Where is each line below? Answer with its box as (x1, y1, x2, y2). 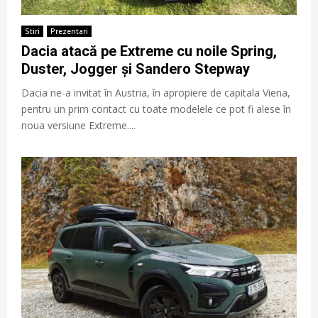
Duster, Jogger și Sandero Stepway (21, 60, 250, 77)
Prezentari (50, 26, 88, 36)
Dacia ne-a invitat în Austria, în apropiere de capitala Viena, (21, 85, 290, 99)
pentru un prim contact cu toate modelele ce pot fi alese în (21, 102, 291, 116)
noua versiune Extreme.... (21, 118, 136, 132)
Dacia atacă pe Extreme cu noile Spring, (21, 42, 277, 60)
